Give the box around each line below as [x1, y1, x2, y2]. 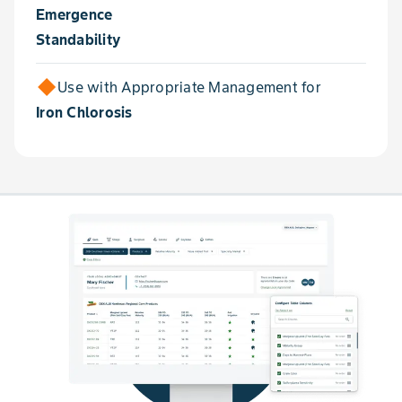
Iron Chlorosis [36, 103, 133, 121]
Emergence [36, 5, 113, 23]
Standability [36, 31, 120, 48]
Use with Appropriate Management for [57, 78, 321, 96]
